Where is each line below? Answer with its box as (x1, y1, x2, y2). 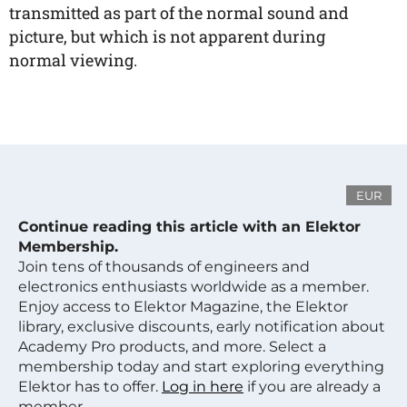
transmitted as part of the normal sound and (9, 2, 349, 24)
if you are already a (243, 378, 381, 395)
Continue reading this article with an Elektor (18, 218, 361, 235)
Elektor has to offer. (18, 378, 162, 395)
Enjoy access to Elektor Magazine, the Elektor (18, 298, 348, 315)
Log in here (162, 378, 243, 395)
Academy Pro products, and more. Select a (18, 338, 326, 355)
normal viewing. (9, 49, 137, 71)
